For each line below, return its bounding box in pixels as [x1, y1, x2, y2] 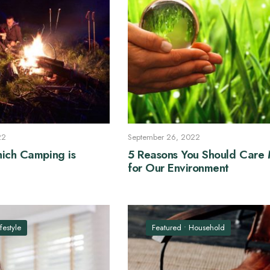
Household [189, 221, 225, 233]
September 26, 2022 [128, 131, 201, 143]
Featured [152, 221, 182, 233]
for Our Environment [128, 160, 230, 177]
